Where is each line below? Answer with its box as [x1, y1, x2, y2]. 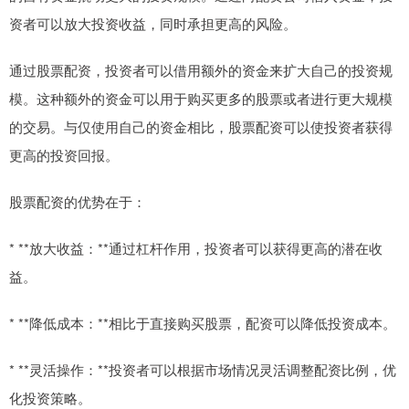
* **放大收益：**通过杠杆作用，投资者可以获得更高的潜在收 [9, 237, 383, 257]
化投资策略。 [9, 387, 91, 407]
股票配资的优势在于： [9, 191, 146, 211]
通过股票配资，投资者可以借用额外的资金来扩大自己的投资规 [9, 59, 393, 79]
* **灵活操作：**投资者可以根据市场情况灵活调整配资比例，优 [9, 359, 396, 379]
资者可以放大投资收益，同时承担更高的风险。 [9, 13, 297, 33]
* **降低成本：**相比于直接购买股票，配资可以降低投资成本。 [9, 312, 396, 332]
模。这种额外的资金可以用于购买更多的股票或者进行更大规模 [9, 88, 393, 108]
